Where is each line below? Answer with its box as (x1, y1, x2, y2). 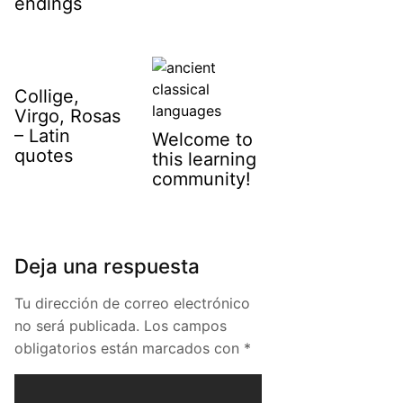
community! (152, 168, 252, 191)
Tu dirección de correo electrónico (14, 293, 250, 312)
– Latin (14, 125, 70, 148)
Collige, (14, 85, 79, 108)
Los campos (144, 316, 227, 335)
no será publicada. (14, 316, 139, 335)
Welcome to (152, 129, 254, 151)
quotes (14, 145, 73, 167)
